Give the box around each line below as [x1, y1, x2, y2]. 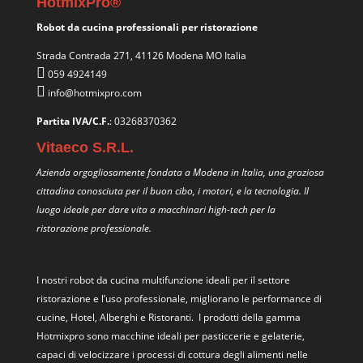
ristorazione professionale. [36, 220, 152, 235]
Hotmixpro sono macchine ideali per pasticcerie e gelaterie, [36, 329, 305, 344]
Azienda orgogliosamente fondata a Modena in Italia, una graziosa [36, 164, 324, 179]
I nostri [36, 273, 70, 288]
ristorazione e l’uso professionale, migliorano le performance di [36, 292, 322, 306]
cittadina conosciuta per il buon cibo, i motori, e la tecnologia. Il [36, 183, 309, 198]
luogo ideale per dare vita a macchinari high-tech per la [36, 202, 275, 216]
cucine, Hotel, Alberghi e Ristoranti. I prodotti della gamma [36, 310, 301, 325]
